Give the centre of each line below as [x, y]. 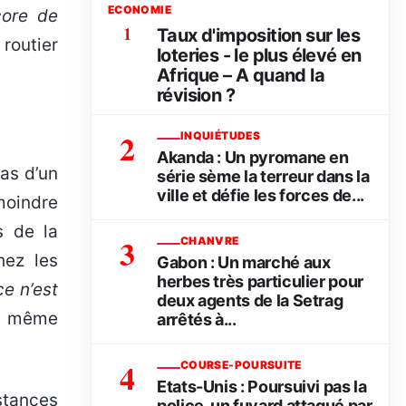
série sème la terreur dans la [263, 177]
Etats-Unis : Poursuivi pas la [262, 387]
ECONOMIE [140, 10]
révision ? [196, 96]
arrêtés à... [197, 320]
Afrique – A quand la [241, 76]
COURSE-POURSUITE [241, 365]
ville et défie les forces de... [261, 196]
